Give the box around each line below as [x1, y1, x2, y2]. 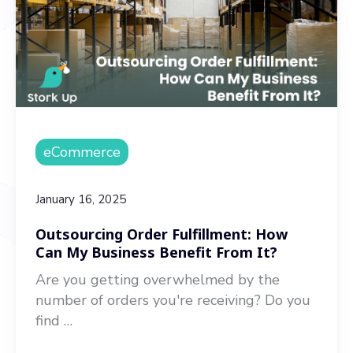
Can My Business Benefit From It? [35, 243, 277, 262]
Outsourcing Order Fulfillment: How [35, 225, 288, 243]
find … [35, 311, 72, 330]
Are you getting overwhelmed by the [35, 270, 280, 289]
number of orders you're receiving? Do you [35, 291, 310, 310]
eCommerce [43, 143, 121, 162]
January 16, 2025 [35, 191, 126, 207]
